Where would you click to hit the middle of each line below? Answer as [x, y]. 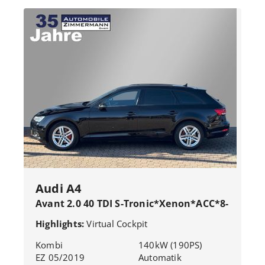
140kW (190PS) [170, 245]
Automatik [160, 257]
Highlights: [61, 224]
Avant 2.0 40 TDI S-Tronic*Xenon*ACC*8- [132, 203]
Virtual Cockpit [117, 224]
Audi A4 [59, 188]
